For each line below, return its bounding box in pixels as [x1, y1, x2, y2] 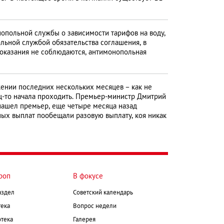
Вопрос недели [73, 203, 116, 210]
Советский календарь [73, 190, 133, 196]
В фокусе [73, 173, 103, 180]
